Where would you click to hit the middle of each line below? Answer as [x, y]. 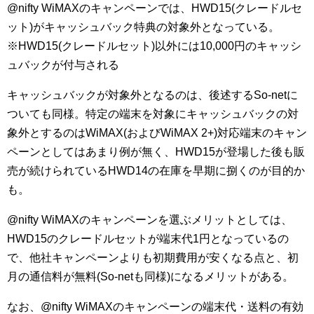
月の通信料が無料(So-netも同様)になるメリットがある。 [150, 277]
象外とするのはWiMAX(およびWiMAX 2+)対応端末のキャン [157, 133]
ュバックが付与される [63, 65]
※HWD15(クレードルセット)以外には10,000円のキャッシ [154, 46]
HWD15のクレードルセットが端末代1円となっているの [148, 239]
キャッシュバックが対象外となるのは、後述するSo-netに [152, 95]
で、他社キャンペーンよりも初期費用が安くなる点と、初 [153, 258]
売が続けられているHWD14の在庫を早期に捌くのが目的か [156, 171]
